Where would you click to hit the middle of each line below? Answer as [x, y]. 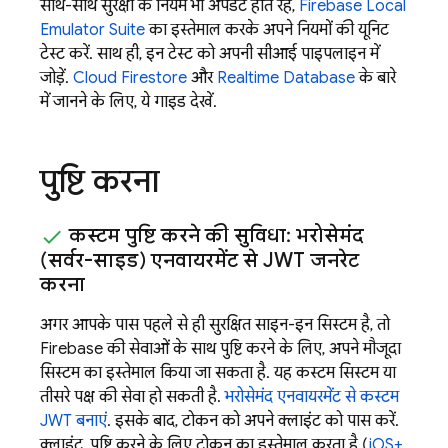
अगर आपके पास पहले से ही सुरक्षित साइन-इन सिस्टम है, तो [215, 324]
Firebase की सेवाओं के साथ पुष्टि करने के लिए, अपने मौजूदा [220, 348]
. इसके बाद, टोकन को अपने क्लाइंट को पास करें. [253, 420]
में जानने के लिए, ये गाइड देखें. [128, 101]
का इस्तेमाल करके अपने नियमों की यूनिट [267, 29]
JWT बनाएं [73, 420]
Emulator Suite [92, 29]
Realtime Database [286, 77]
